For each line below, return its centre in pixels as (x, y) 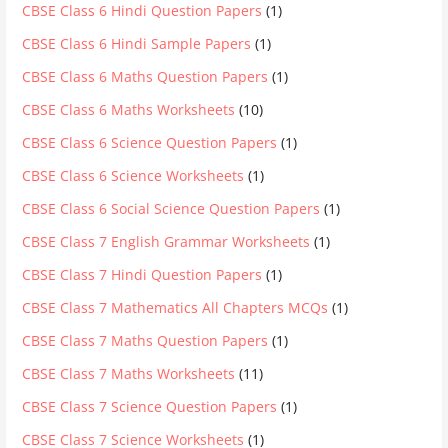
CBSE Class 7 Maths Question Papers (145, 341)
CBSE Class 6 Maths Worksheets (129, 110)
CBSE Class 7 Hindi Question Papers (142, 275)
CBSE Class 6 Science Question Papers (150, 143)
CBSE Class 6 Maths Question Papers (145, 77)
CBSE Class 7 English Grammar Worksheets (166, 242)
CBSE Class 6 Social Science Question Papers (171, 209)
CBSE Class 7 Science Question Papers (150, 407)
